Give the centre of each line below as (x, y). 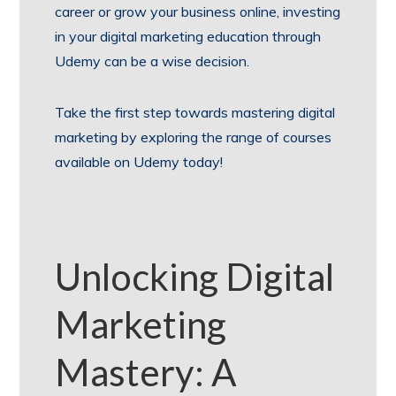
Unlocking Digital (195, 276)
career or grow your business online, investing (198, 11)
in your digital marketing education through (188, 36)
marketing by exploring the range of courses (194, 137)
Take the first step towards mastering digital (195, 112)
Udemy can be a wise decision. (152, 61)
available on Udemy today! (139, 161)
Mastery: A (146, 372)
